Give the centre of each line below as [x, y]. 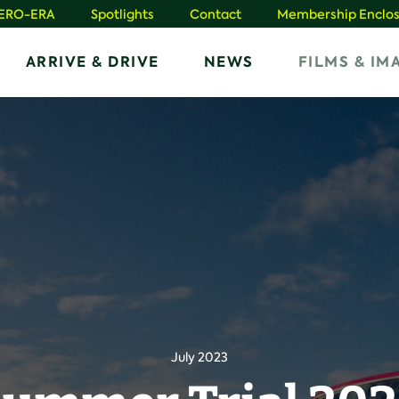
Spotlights [122, 15]
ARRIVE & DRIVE [92, 61]
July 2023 [199, 358]
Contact [215, 15]
